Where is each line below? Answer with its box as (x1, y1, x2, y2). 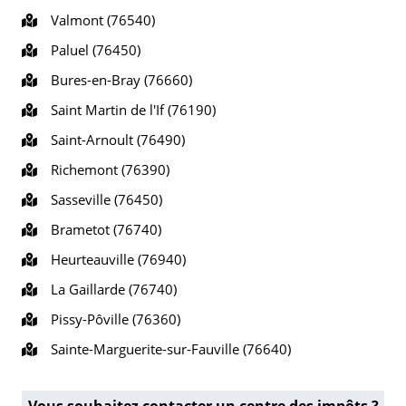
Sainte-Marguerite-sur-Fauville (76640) (43, 340, 291, 358)
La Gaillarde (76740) (43, 280, 177, 298)
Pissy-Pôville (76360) (43, 310, 180, 328)
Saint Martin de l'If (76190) (43, 101, 216, 119)
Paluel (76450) (43, 41, 140, 59)
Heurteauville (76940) (43, 250, 186, 268)
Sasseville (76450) (43, 190, 162, 208)
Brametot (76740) (43, 220, 161, 238)
